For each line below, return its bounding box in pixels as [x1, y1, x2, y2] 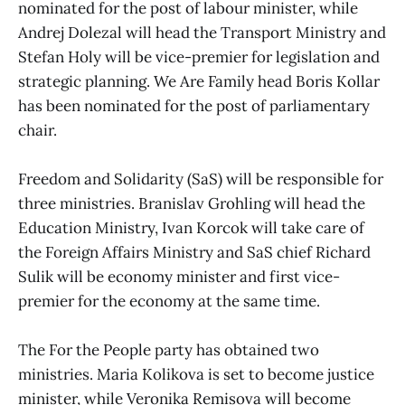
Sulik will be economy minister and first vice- [18, 267, 340, 287]
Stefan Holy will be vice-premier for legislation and [18, 47, 380, 68]
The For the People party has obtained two [18, 340, 319, 361]
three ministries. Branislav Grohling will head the [18, 193, 365, 214]
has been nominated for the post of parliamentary [18, 96, 370, 117]
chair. [18, 120, 57, 141]
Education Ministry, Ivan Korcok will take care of [18, 218, 364, 239]
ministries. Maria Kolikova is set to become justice [18, 364, 374, 385]
